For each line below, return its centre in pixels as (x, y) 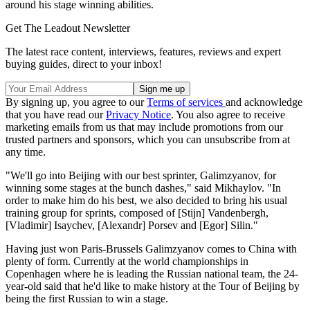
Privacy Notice (138, 114)
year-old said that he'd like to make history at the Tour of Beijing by (153, 286)
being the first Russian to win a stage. (87, 298)
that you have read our (56, 114)
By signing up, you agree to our (76, 102)
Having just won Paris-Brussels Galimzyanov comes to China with (151, 248)
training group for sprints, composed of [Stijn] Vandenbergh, (137, 212)
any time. (26, 152)
